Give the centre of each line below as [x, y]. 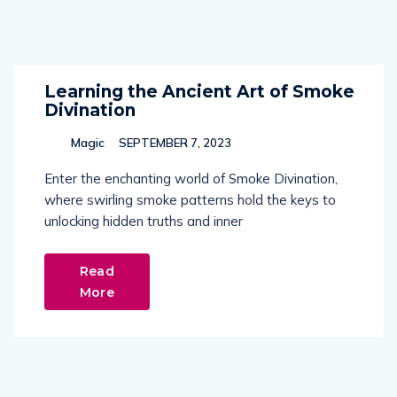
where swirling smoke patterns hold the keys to [190, 200]
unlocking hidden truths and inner [144, 221]
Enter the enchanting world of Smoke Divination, [191, 179]
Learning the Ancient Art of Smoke [199, 92]
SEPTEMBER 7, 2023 [174, 143]
